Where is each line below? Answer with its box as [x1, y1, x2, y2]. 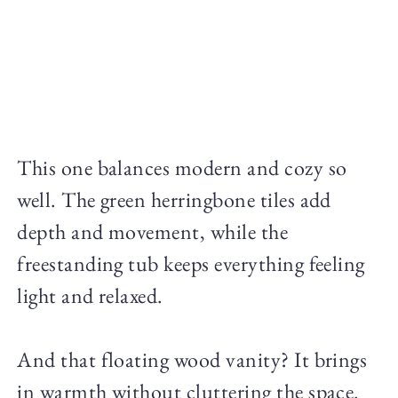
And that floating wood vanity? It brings [17, 346, 368, 374]
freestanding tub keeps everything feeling [17, 250, 365, 278]
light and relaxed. [17, 282, 163, 310]
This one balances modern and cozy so [17, 154, 347, 182]
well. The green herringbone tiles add [17, 186, 331, 214]
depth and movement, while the [17, 218, 289, 246]
